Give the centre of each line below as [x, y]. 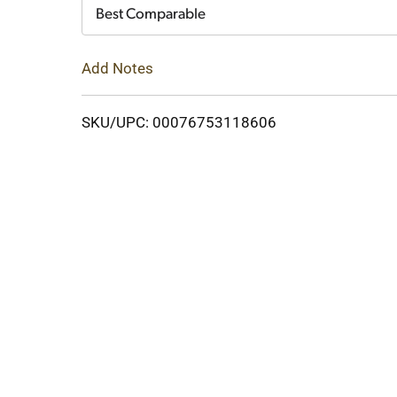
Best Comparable [151, 15]
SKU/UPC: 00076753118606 [179, 122]
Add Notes [117, 68]
